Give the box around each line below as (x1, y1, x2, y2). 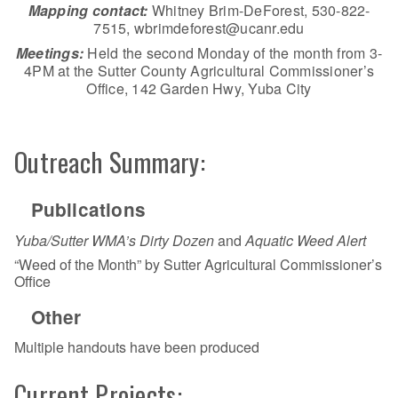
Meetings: (15, 42, 88, 63)
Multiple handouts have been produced (14, 337, 259, 358)
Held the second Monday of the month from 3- (87, 42, 383, 63)
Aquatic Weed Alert (245, 229, 366, 251)
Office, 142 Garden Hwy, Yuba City (86, 77, 312, 99)
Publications (14, 196, 147, 223)
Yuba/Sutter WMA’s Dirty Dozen (14, 229, 214, 251)
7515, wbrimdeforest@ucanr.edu (93, 17, 305, 38)
